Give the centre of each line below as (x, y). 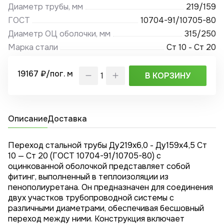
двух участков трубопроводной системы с (91, 198)
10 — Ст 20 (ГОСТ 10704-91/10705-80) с (85, 156)
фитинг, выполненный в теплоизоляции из (88, 177)
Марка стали (33, 47)
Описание (28, 119)
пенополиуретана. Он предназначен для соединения (111, 187)
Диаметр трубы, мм (46, 7)
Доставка (67, 119)
